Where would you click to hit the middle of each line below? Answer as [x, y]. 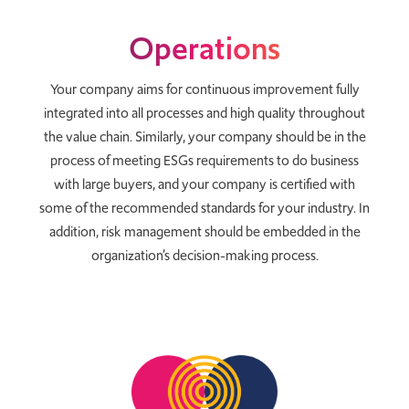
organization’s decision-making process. [204, 255]
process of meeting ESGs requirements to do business [204, 160]
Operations [204, 48]
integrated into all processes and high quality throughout [204, 113]
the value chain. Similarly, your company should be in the [204, 136]
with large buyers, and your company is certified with [204, 184]
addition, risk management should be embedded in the [204, 231]
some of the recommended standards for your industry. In [204, 208]
